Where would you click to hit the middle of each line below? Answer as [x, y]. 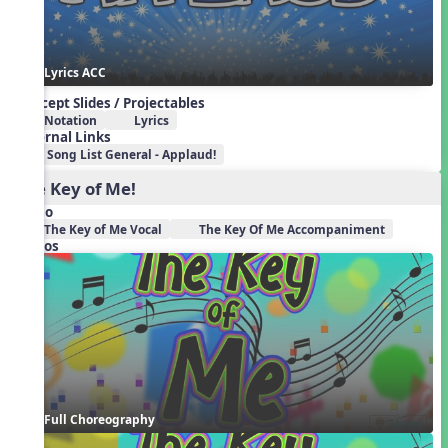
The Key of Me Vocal [103, 228]
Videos [36, 246]
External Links [62, 137]
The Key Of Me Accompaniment [292, 228]
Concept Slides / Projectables [109, 103]
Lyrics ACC [74, 71]
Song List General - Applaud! [130, 154]
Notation [71, 119]
